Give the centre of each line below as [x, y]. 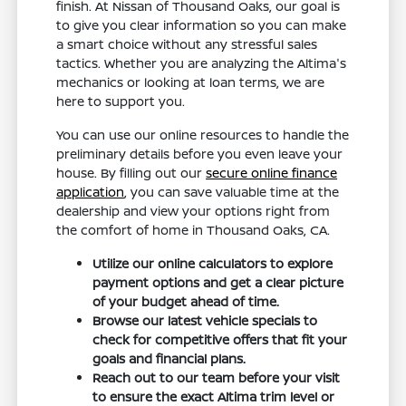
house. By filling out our [131, 173]
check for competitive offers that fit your [220, 340]
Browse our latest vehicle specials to [205, 321]
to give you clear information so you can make [202, 25]
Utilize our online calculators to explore [213, 264]
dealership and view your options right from [193, 211]
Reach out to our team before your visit [217, 378]
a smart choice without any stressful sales [187, 44]
